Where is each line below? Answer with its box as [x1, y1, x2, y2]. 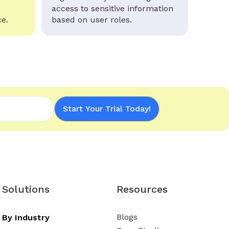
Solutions [2, 182, 50, 195]
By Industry [2, 212, 50, 222]
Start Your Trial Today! [63, 103, 151, 113]
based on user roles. [51, 14, 132, 25]
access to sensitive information [51, 3, 173, 13]
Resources [117, 182, 168, 195]
